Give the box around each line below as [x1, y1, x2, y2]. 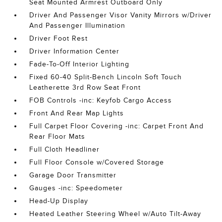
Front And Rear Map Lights [29, 110, 124, 117]
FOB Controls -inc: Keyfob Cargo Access [29, 97, 172, 105]
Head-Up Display [29, 197, 89, 205]
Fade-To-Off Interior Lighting [29, 60, 130, 68]
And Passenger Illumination [29, 22, 126, 30]
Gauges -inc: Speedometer [29, 184, 123, 192]
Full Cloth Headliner [29, 146, 100, 154]
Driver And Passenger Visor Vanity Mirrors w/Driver [29, 11, 212, 19]
